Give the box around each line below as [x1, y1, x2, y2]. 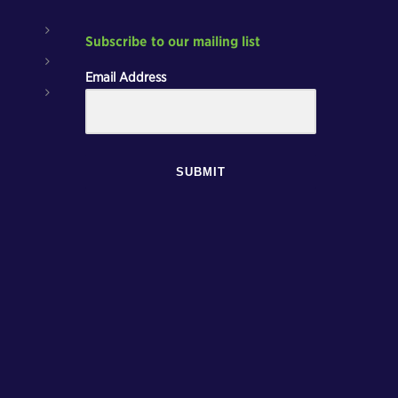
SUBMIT [176, 164, 226, 179]
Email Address [85, 69, 166, 85]
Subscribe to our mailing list [85, 34, 260, 50]
